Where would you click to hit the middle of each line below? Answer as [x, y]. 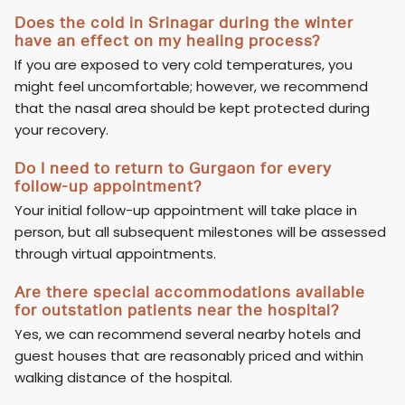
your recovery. [62, 130]
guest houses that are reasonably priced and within [189, 356]
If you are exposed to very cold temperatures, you [184, 65]
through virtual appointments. [116, 254]
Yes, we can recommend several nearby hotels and [188, 334]
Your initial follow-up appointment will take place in [186, 211]
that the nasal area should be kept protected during [193, 108]
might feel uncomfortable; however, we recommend [192, 87]
